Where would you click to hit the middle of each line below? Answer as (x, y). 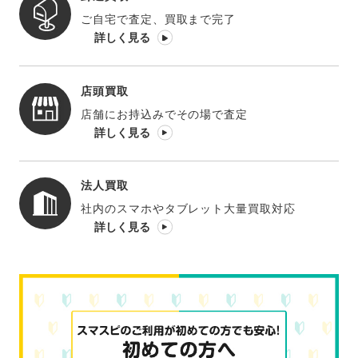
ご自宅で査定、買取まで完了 (158, 20)
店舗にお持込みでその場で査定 (164, 114)
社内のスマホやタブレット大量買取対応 (188, 209)
